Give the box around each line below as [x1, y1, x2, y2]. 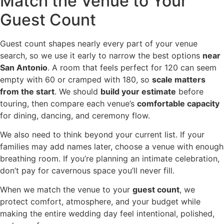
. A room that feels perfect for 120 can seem [47, 62, 216, 72]
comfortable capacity [137, 98, 219, 108]
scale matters [152, 74, 205, 84]
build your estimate [100, 86, 176, 96]
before [176, 86, 203, 96]
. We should [54, 86, 100, 96]
